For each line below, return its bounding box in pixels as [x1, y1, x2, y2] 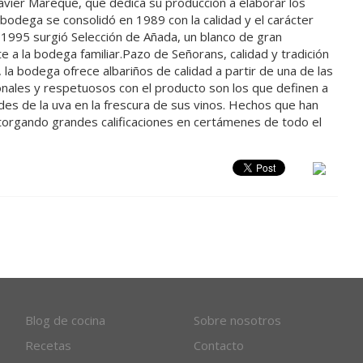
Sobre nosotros [193, 312, 281, 328]
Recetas [24, 337, 71, 353]
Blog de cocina [24, 312, 105, 328]
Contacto [193, 337, 244, 353]
